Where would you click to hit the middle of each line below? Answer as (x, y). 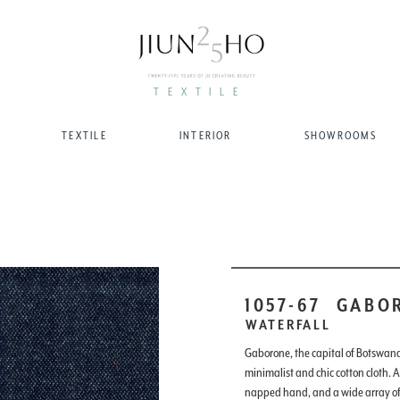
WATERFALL (288, 325)
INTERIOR (205, 135)
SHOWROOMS (340, 135)
